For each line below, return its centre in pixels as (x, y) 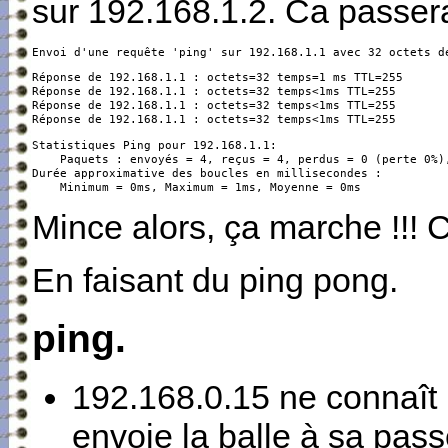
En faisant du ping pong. (214, 279)
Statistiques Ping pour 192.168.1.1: (154, 144)
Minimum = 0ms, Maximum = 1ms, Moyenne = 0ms (196, 186)
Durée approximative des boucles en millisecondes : (206, 172)
